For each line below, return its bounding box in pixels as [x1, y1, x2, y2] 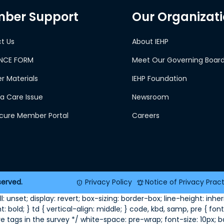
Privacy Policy [85, 177, 132, 187]
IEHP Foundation [132, 73, 187, 83]
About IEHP [132, 36, 168, 46]
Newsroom [132, 91, 169, 102]
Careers [132, 110, 159, 120]
